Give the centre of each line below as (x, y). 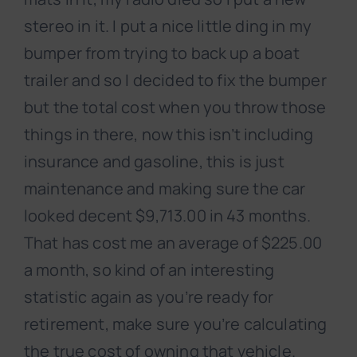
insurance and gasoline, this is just (154, 162)
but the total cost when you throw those (175, 108)
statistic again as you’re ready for (149, 297)
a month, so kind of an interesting (149, 270)
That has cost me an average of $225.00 (173, 243)
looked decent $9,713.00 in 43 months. (167, 216)
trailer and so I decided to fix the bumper (175, 80)
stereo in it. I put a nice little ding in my (168, 26)
